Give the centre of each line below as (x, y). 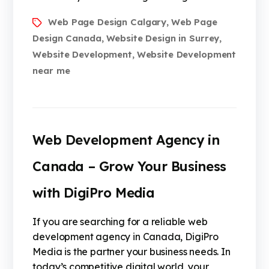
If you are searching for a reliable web (120, 222)
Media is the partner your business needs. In (131, 252)
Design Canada (67, 38)
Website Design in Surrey (163, 38)
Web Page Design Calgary (107, 22)
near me (51, 71)
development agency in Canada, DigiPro (125, 237)
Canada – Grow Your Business (129, 167)
